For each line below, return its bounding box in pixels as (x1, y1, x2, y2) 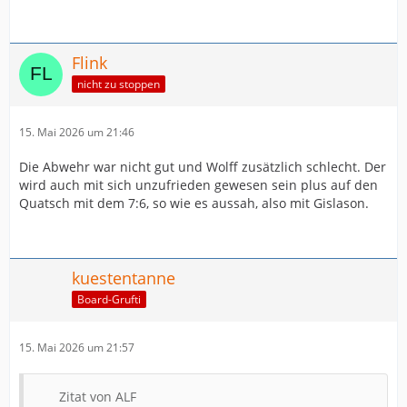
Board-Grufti (77, 291, 141, 307)
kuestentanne (72, 267, 175, 289)
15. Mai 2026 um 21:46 (19, 124, 134, 140)
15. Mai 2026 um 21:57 (19, 340, 134, 355)
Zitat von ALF (59, 388, 136, 405)
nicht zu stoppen (77, 75, 160, 92)
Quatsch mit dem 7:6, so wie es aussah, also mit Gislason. (19, 194, 369, 212)
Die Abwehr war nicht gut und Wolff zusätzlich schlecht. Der (19, 158, 386, 175)
